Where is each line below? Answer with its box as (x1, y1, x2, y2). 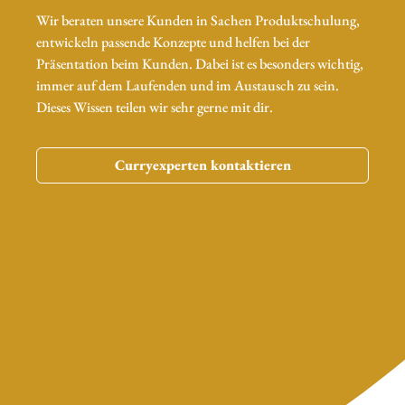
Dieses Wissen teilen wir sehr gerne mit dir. (36, 97, 273, 117)
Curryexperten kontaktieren (114, 155, 291, 175)
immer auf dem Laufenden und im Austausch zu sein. (36, 75, 339, 95)
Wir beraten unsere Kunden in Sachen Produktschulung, (36, 10, 360, 30)
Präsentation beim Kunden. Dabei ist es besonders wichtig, (36, 53, 363, 73)
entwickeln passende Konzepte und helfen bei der (36, 32, 310, 52)
